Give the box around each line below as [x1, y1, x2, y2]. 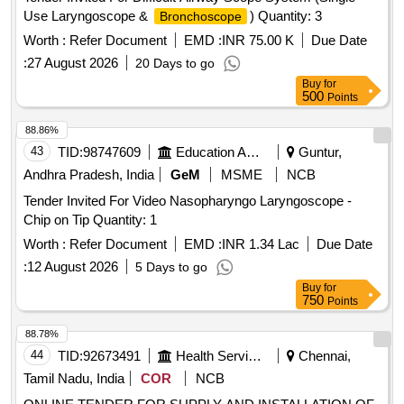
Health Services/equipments [248, 348, 262, 364]
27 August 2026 [27, 55, 118, 71]
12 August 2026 [27, 259, 118, 275]
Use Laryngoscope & [23, 8, 151, 24]
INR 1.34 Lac [222, 236, 299, 252]
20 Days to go [135, 56, 215, 71]
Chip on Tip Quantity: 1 [93, 212, 157, 228]
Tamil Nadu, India [23, 371, 124, 387]
